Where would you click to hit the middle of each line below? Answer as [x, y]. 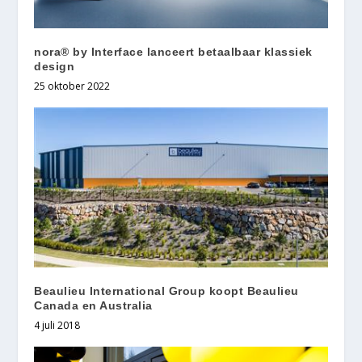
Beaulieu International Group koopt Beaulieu [166, 291]
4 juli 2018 [57, 326]
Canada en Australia [93, 306]
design [55, 66]
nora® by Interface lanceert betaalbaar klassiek [173, 51]
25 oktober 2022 [72, 86]
